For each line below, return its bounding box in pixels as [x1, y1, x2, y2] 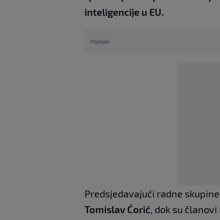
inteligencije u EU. [84, 6, 164, 18]
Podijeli [90, 38, 110, 45]
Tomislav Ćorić [84, 203, 150, 216]
